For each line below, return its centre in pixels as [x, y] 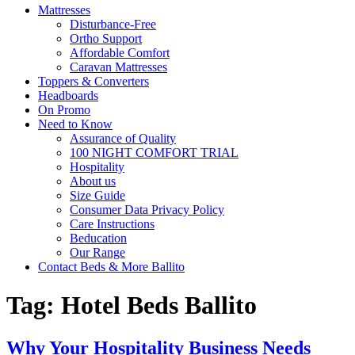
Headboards [68, 95]
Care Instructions [112, 224]
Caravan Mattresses [118, 67]
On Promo [64, 110]
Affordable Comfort [120, 53]
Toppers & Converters [94, 81]
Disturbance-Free [113, 24]
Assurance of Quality [123, 138]
